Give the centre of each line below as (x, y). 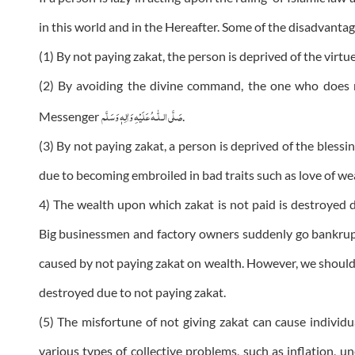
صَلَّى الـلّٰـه (166, 115)
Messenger (70, 116)
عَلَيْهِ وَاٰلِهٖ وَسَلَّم (126, 115)
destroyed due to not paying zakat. (132, 292)
